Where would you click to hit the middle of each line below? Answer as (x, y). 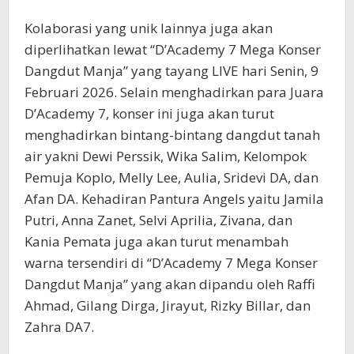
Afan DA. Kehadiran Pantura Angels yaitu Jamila (174, 198)
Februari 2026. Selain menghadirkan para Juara (174, 92)
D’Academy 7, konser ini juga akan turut (149, 113)
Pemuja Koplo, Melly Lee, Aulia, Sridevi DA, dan (171, 177)
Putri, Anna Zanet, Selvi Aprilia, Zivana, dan (158, 220)
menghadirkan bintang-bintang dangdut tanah (172, 134)
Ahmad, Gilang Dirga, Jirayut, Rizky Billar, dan (168, 305)
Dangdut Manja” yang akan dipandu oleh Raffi (170, 284)
